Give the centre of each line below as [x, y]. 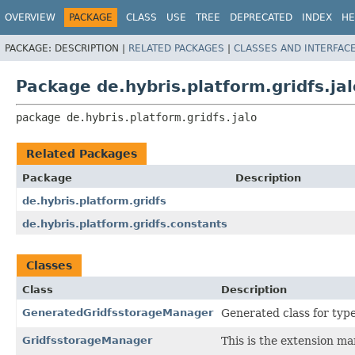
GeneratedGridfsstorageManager [118, 312]
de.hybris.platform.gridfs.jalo [162, 117]
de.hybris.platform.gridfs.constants [125, 223]
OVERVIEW [30, 17]
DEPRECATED [261, 17]
